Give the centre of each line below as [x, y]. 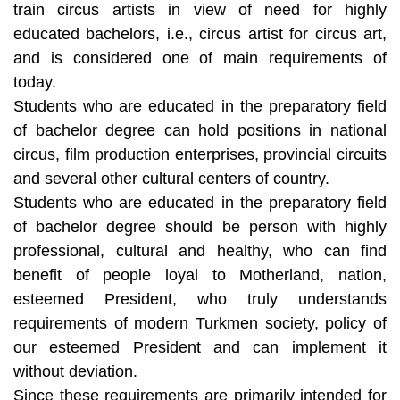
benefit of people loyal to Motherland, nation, [200, 275]
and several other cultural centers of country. [171, 178]
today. [35, 82]
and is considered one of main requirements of [200, 58]
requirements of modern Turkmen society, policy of [200, 323]
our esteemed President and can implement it [200, 347]
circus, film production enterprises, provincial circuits [200, 154]
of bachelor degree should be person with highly [200, 226]
